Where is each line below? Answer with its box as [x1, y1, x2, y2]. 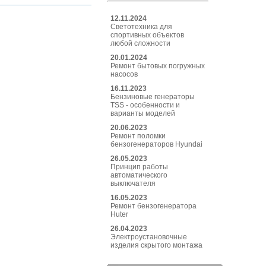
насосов [110, 70, 138, 79]
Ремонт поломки [110, 132, 166, 141]
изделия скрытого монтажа [110, 241, 202, 250]
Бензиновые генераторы [110, 93, 195, 102]
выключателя [110, 179, 156, 188]
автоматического [110, 171, 167, 180]
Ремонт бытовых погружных [110, 62, 205, 71]
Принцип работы [110, 163, 168, 172]
